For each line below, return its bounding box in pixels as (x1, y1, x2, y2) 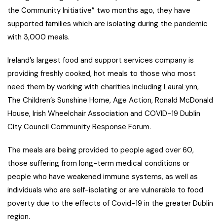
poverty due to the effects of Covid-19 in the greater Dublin (7, 198, 213, 209)
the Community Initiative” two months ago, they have (7, 5, 190, 16)
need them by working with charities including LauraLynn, (7, 82, 199, 92)
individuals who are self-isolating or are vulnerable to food (7, 185, 203, 195)
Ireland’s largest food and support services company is (7, 55, 194, 66)
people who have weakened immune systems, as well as (7, 172, 198, 182)
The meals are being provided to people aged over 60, (7, 145, 194, 155)
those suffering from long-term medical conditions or (7, 158, 189, 169)
